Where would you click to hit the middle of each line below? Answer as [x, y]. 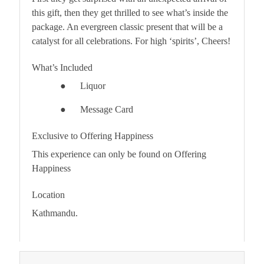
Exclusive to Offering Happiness [93, 136]
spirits [183, 41]
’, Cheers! [212, 41]
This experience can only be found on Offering [119, 154]
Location [48, 194]
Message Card [107, 109]
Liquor [93, 85]
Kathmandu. [55, 213]
